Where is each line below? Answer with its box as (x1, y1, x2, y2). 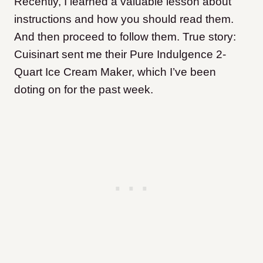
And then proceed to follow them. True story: (14, 31, 236, 43)
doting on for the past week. (14, 83, 153, 96)
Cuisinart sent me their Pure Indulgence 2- (14, 48, 226, 60)
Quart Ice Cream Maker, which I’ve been (14, 66, 216, 78)
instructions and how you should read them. (14, 13, 234, 25)
